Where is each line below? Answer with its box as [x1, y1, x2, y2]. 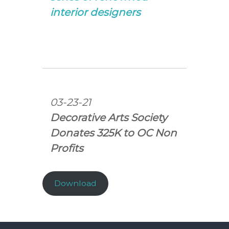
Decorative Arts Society [50, 111, 168, 124]
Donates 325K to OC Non [50, 126, 177, 139]
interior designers [50, 6, 141, 18]
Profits [50, 142, 84, 154]
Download [54, 178, 97, 189]
